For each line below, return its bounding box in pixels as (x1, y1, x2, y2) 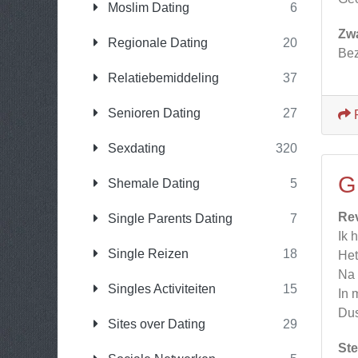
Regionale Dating (105, 36, 208, 50)
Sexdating (105, 141, 165, 155)
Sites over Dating (105, 317, 205, 331)
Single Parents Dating (105, 212, 233, 225)
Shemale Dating (105, 177, 200, 190)
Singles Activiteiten (105, 282, 216, 296)
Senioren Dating (105, 106, 201, 120)
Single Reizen (105, 247, 189, 261)
